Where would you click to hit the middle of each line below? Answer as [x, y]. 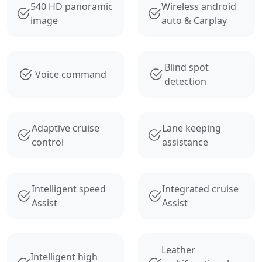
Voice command [71, 74]
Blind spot [187, 67]
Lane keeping [191, 128]
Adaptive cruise [65, 128]
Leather [178, 249]
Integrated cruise [201, 189]
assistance [185, 142]
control [47, 142]
